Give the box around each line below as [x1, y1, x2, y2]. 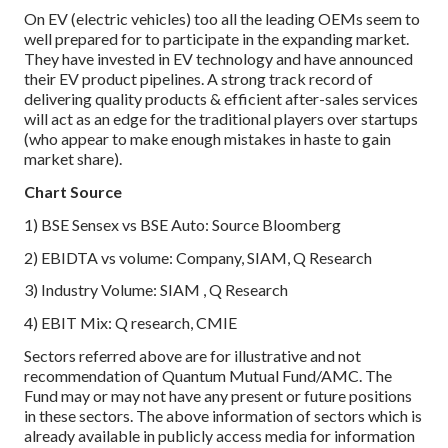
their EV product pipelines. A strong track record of [24, 69, 373, 89]
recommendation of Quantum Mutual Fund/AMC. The [24, 365, 392, 385]
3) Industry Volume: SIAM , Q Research [24, 280, 288, 300]
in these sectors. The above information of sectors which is [24, 405, 422, 425]
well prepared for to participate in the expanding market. [24, 29, 409, 49]
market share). [24, 149, 122, 169]
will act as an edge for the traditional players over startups [24, 109, 418, 129]
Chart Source [24, 181, 122, 201]
